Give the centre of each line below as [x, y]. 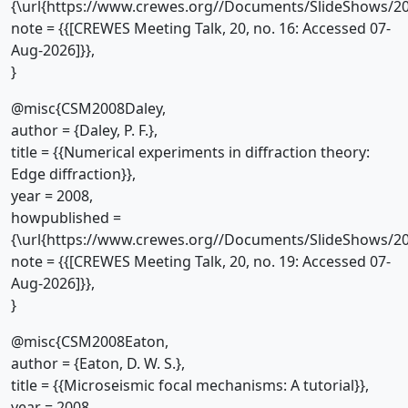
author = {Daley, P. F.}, [84, 130]
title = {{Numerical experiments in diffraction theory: [190, 152]
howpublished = [66, 218]
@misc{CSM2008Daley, [88, 108]
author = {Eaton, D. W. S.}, [98, 363]
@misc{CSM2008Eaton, [90, 342]
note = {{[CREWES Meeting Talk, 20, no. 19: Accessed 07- [201, 261]
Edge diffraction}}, [73, 174]
